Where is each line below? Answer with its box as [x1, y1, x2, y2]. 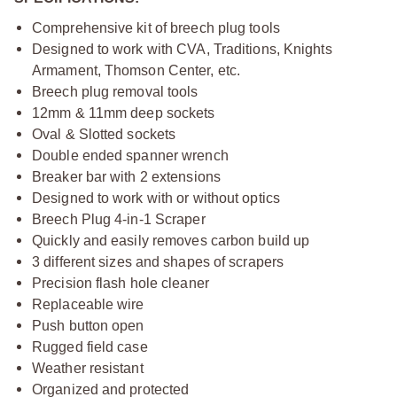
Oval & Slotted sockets [32, 127, 176, 142]
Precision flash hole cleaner [32, 276, 209, 291]
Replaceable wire [32, 297, 144, 312]
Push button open [32, 318, 144, 333]
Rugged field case [32, 339, 148, 354]
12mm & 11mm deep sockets [32, 105, 215, 121]
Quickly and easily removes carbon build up [32, 233, 310, 248]
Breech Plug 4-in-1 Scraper [32, 212, 206, 227]
